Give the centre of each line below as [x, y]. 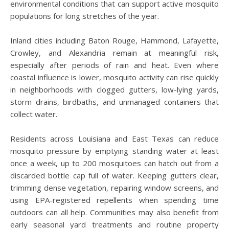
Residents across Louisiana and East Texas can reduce [114, 139]
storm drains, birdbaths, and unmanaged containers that [114, 102]
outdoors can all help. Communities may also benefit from [114, 212]
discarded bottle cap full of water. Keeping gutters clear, [114, 175]
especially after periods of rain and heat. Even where [114, 65]
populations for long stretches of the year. [85, 16]
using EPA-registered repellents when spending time [114, 200]
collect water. [34, 114]
